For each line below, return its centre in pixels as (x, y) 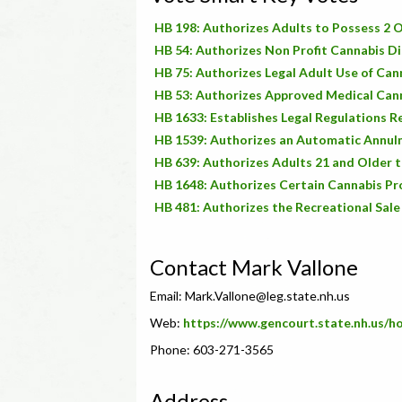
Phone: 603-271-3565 (212, 350)
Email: (167, 296)
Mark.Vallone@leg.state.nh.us (267, 296)
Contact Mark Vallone (254, 267)
